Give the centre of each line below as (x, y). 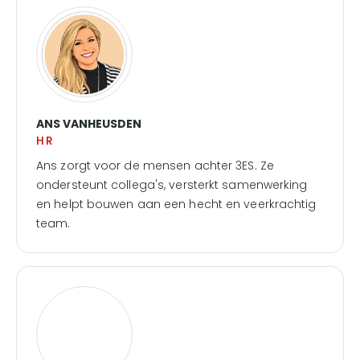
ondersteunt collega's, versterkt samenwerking (172, 185)
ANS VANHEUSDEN (89, 124)
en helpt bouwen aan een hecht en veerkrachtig (176, 204)
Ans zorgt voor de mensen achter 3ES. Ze (155, 166)
